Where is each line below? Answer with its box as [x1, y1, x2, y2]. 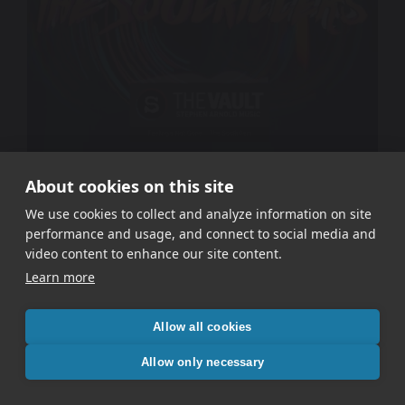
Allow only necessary [141, 354, 264, 369]
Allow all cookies [153, 319, 252, 334]
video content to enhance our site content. [25, 245, 282, 262]
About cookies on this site [25, 175, 234, 197]
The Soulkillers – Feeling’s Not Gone [93, 193, 312, 208]
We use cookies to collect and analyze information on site [25, 205, 372, 222]
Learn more [25, 268, 95, 286]
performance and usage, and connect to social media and [25, 225, 376, 242]
